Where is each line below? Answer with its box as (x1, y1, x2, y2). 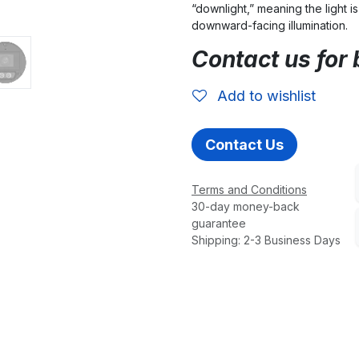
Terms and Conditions (192, 182, 307, 196)
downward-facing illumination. (192, 18, 348, 32)
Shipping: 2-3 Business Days (192, 232, 341, 247)
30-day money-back (192, 199, 300, 213)
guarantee (192, 216, 246, 230)
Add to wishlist (217, 87, 316, 104)
